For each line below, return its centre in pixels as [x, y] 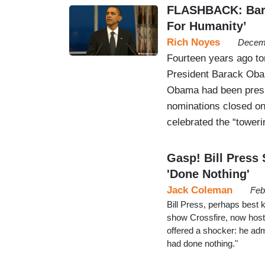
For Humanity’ [207, 26]
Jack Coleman [200, 190]
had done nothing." [203, 243]
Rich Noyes [193, 42]
